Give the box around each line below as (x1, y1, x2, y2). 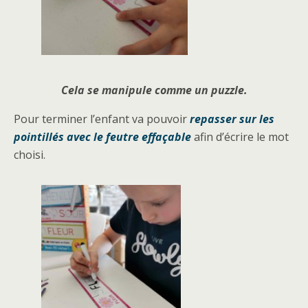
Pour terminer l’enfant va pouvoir (14, 111, 190, 126)
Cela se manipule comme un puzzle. (60, 82, 247, 98)
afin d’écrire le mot (191, 129, 289, 144)
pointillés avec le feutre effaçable (14, 129, 191, 144)
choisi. (14, 146, 45, 162)
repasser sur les (190, 111, 274, 126)
